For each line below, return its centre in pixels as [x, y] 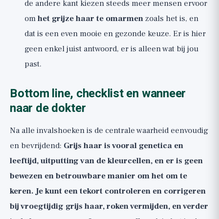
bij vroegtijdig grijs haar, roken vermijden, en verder [109, 206]
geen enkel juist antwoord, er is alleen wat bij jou [111, 49]
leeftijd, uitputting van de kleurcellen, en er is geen [106, 161]
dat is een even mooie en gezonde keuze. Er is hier [115, 34]
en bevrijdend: [37, 146]
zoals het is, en [171, 19]
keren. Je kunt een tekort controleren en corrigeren [108, 191]
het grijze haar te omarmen [90, 19]
